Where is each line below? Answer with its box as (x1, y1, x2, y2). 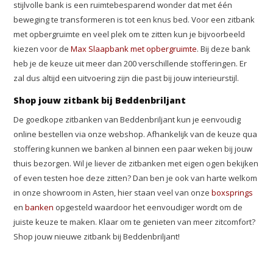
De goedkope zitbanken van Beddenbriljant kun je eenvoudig (13, 114, 241, 125)
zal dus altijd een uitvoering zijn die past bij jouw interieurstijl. (13, 73, 239, 83)
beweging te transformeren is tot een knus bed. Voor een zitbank (13, 14, 255, 25)
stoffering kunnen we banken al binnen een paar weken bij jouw (13, 143, 253, 154)
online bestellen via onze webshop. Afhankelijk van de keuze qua (13, 129, 258, 140)
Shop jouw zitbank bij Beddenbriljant (13, 94, 186, 106)
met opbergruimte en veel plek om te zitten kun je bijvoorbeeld (13, 29, 246, 40)
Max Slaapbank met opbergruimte (71, 43, 197, 54)
